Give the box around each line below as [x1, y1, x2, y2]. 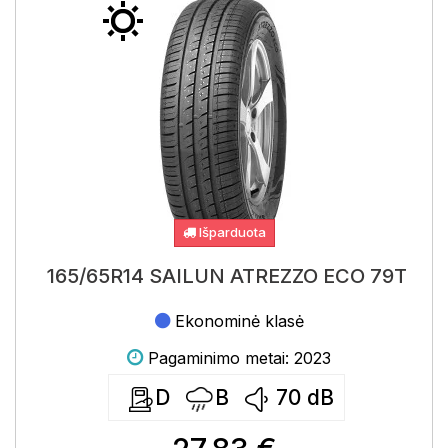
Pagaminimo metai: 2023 [148, 348, 331, 368]
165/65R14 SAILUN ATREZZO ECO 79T [46, 264, 407, 288]
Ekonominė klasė [175, 311, 304, 331]
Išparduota [195, 224, 266, 240]
